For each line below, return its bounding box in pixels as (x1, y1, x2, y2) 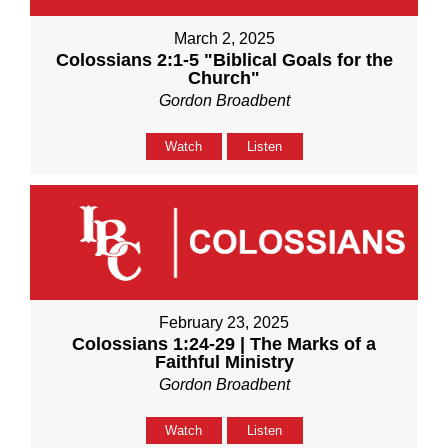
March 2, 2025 (173, 29, 275, 47)
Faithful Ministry (154, 351, 294, 372)
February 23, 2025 (159, 313, 289, 331)
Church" (188, 67, 260, 88)
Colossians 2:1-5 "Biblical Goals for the (55, 49, 393, 70)
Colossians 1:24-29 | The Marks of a (72, 333, 376, 354)
